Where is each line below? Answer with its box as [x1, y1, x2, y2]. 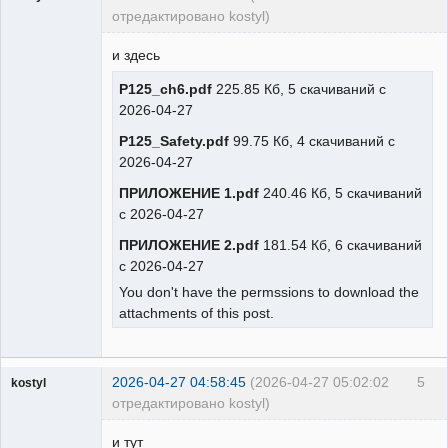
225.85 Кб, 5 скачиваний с [212, 80, 386, 97]
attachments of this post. [119, 305, 274, 322]
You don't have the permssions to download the [119, 284, 419, 301]
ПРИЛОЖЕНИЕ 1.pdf [119, 184, 259, 201]
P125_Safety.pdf [119, 132, 229, 149]
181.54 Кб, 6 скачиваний [259, 237, 422, 254]
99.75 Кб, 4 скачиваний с [229, 132, 395, 149]
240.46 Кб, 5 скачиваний [259, 184, 422, 201]
